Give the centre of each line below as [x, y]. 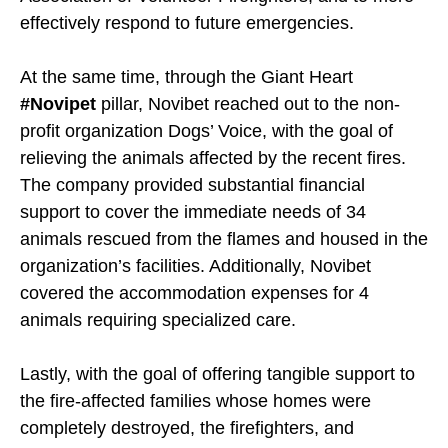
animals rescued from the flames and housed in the [224, 239]
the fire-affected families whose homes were [195, 401]
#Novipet [58, 104]
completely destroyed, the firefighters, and [187, 428]
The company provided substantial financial [192, 185]
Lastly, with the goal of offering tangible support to [217, 374]
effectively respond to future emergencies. [187, 23]
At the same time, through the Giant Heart [186, 77]
